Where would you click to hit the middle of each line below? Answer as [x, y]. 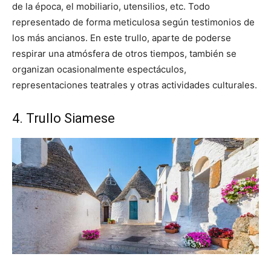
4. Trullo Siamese [64, 118]
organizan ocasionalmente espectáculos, [99, 69]
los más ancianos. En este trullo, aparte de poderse [122, 38]
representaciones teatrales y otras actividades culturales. [135, 85]
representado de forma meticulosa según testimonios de [133, 22]
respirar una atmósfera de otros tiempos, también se [124, 53]
